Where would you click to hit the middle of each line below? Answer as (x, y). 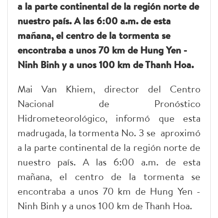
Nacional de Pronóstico (109, 104)
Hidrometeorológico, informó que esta (109, 118)
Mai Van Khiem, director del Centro (109, 89)
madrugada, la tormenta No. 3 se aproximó (109, 133)
